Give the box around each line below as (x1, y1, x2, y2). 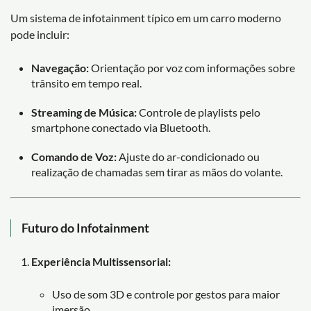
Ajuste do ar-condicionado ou (117, 149, 260, 163)
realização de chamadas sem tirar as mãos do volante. (31, 165, 283, 178)
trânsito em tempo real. (31, 76, 142, 90)
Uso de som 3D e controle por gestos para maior (52, 287, 280, 301)
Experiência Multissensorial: (31, 254, 171, 268)
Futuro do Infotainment (22, 219, 149, 235)
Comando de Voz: (31, 149, 117, 163)
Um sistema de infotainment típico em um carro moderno (10, 10, 281, 24)
